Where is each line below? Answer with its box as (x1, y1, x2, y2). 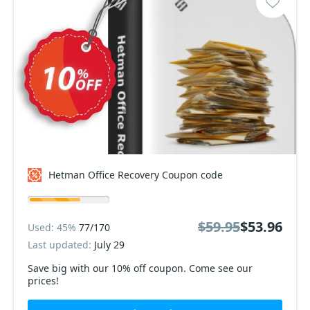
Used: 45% (28, 220, 79, 234)
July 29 (94, 238, 125, 251)
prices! (28, 274, 59, 287)
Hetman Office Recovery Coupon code (48, 168, 223, 181)
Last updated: (28, 238, 94, 251)
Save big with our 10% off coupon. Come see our (28, 262, 253, 275)
